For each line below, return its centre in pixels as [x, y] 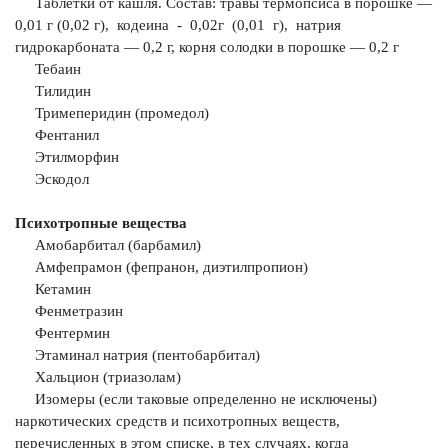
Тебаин [48, 69]
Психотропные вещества [101, 223]
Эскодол [52, 179]
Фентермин [62, 333]
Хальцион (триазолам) [98, 377]
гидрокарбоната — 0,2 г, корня [117, 47]
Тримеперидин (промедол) [112, 113]
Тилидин [53, 91]
